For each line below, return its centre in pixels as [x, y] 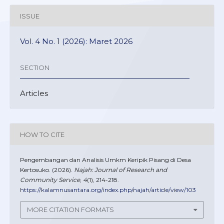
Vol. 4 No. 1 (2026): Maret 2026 [76, 41]
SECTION [35, 67]
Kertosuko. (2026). [47, 170]
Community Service [50, 180]
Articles [34, 93]
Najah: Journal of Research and [120, 170]
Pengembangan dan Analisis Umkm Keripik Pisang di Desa [105, 160]
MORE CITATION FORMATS [70, 210]
